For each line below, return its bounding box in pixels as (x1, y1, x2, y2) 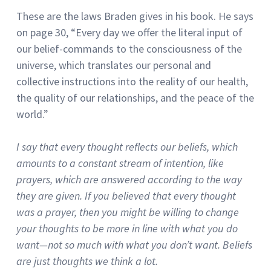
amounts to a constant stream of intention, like (16, 155, 224, 170)
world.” (16, 106, 48, 121)
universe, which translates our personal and (16, 57, 211, 72)
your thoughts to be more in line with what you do (16, 221, 238, 235)
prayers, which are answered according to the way (16, 172, 242, 186)
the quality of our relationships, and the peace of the (16, 90, 254, 105)
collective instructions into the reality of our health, (16, 74, 248, 88)
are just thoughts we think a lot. (16, 253, 158, 268)
